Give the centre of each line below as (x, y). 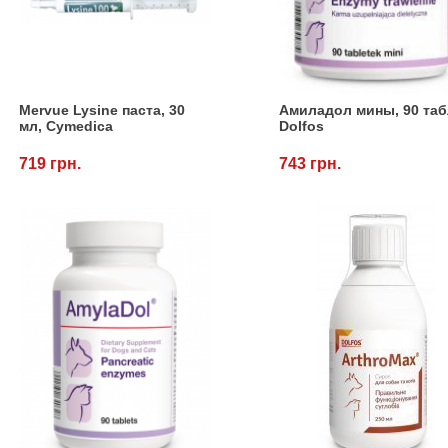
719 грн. (50, 163)
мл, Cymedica (66, 125)
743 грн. (310, 163)
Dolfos (302, 125)
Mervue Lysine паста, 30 (102, 109)
